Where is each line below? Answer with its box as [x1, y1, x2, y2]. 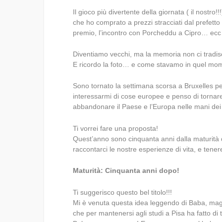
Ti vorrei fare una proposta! [73, 124, 159, 132]
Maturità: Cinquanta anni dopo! [73, 166, 180, 175]
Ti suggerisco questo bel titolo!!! [73, 188, 172, 196]
